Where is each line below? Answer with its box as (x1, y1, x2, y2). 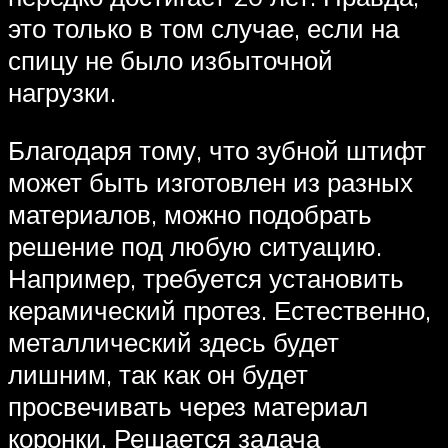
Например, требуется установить (8, 261, 404, 294)
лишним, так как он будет (8, 357, 308, 390)
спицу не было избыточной (8, 44, 333, 77)
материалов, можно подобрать (8, 197, 372, 230)
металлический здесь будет (8, 325, 339, 358)
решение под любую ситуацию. (8, 229, 382, 262)
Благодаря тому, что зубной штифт (8, 133, 426, 166)
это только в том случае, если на (8, 12, 399, 45)
